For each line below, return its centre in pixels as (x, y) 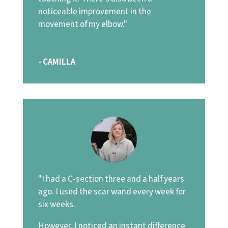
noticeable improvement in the (94, 11)
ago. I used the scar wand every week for (112, 192)
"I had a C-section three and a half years (111, 179)
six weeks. (56, 204)
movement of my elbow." (82, 24)
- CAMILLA (56, 61)
